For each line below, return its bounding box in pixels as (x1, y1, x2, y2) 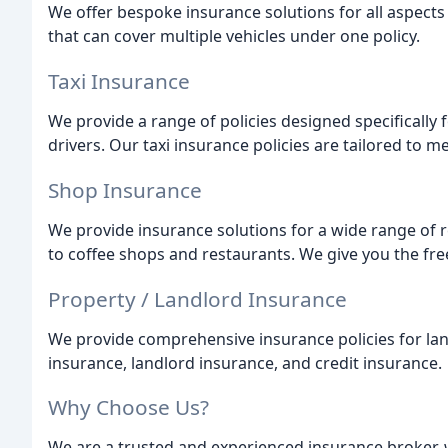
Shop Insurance (48, 175, 202, 204)
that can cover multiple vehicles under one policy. (48, 25, 420, 48)
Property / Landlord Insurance (48, 284, 347, 313)
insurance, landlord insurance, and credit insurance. (48, 351, 442, 374)
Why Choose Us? (48, 393, 209, 422)
